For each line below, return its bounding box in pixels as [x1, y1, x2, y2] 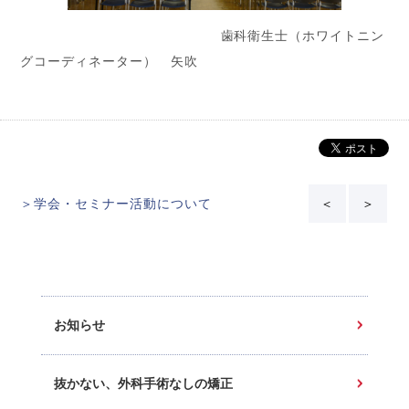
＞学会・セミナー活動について [20, 194, 213, 211]
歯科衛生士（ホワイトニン [20, 26, 385, 43]
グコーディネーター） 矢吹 [20, 52, 199, 68]
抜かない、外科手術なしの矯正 [53, 376, 233, 391]
